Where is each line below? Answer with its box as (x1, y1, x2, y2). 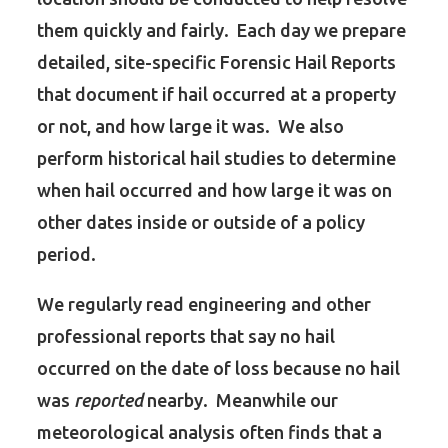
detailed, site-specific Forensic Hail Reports (37, 52, 397, 72)
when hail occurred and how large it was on (37, 180, 393, 200)
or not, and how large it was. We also (37, 116, 345, 136)
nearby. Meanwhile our (143, 390, 339, 410)
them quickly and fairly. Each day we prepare (37, 20, 407, 40)
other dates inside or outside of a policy (37, 212, 366, 232)
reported (74, 390, 144, 410)
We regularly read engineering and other (37, 294, 372, 314)
